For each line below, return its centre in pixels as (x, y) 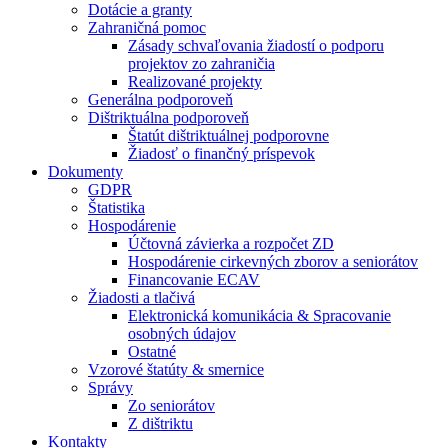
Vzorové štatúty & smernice (176, 369)
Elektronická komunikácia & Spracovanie (259, 315)
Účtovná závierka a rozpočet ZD (231, 243)
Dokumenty (85, 171)
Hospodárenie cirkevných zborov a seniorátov (273, 261)
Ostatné (152, 351)
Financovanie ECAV (194, 279)
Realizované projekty (195, 81)
